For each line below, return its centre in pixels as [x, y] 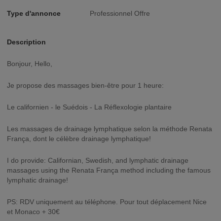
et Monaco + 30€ [33, 212]
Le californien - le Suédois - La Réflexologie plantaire [89, 107]
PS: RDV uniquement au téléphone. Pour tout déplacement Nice [107, 202]
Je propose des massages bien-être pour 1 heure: [85, 85]
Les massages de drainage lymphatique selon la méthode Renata [110, 129]
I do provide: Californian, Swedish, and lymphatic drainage [98, 160]
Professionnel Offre [120, 13]
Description [26, 42]
